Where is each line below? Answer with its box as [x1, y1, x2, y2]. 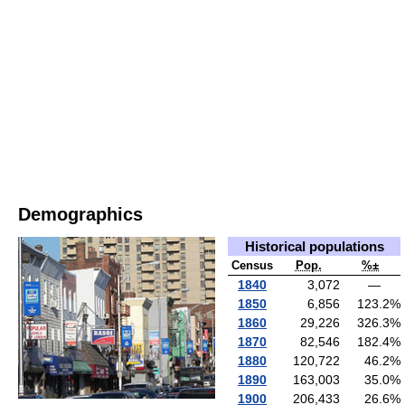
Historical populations [244, 239, 384, 255]
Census [231, 259, 273, 273]
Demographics [18, 204, 143, 225]
